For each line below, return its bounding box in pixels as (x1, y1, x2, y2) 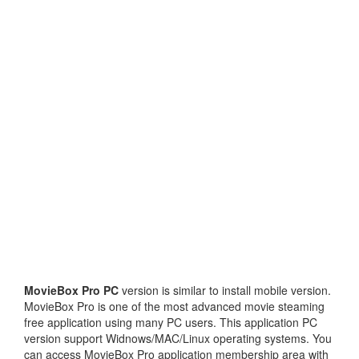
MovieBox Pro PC (24, 282, 119, 299)
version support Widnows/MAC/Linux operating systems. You (24, 330, 332, 347)
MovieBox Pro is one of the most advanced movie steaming (24, 298, 325, 315)
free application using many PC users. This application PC (24, 314, 317, 331)
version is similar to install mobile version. (119, 282, 331, 299)
